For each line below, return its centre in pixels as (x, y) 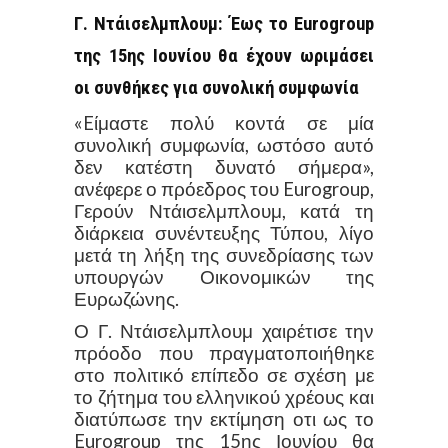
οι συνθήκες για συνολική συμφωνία (216, 87)
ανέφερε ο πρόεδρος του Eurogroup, (224, 188)
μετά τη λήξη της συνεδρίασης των (224, 254)
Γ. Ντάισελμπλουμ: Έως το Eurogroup (224, 23)
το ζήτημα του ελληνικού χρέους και (224, 396)
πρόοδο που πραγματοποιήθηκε (224, 352)
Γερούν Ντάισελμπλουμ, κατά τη (224, 210)
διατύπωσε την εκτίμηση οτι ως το (224, 418)
